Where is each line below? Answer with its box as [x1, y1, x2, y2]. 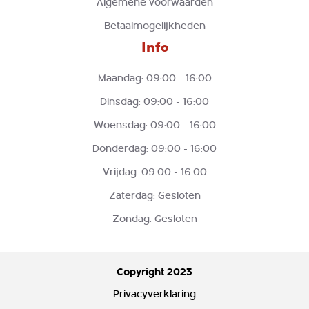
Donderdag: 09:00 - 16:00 [92, 142, 217, 154]
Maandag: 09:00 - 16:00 [97, 72, 212, 84]
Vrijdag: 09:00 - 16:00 [102, 166, 207, 178]
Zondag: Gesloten [112, 212, 197, 225]
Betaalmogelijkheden [103, 19, 206, 32]
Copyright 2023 [117, 265, 192, 278]
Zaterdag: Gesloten [108, 189, 201, 201]
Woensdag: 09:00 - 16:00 [93, 119, 216, 131]
